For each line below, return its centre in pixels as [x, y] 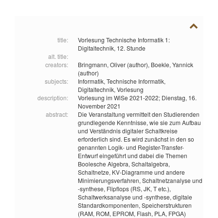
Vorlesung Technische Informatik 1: [124, 40]
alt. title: [58, 56]
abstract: [57, 114]
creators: [57, 65]
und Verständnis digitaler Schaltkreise [128, 131]
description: [53, 98]
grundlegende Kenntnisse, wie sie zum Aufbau [139, 123]
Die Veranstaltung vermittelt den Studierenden [139, 114]
